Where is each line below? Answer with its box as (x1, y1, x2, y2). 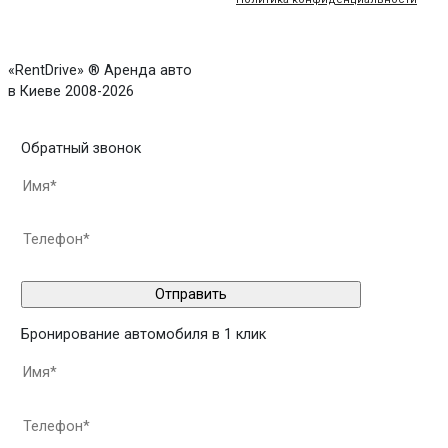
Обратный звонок (21, 139, 141, 157)
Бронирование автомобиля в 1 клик (21, 326, 266, 344)
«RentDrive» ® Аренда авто (8, 61, 192, 79)
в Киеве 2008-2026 (8, 82, 134, 100)
